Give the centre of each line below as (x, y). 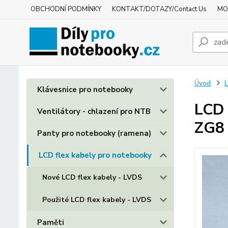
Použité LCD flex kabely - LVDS (97, 200)
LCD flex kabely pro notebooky (95, 155)
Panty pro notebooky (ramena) (94, 133)
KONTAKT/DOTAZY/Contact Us (159, 9)
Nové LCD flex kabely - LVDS (92, 177)
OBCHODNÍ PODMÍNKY (66, 9)
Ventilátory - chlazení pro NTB (94, 111)
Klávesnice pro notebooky (85, 90)
